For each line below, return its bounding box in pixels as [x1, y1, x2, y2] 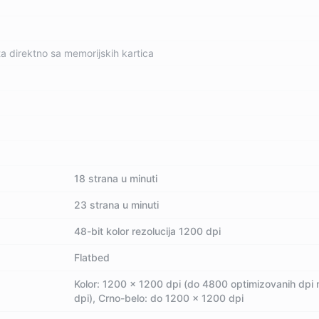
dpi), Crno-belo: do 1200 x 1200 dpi [74, 292, 244, 304]
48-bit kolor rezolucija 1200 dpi [74, 225, 221, 237]
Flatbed [74, 251, 110, 263]
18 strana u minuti [74, 172, 158, 184]
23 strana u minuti [74, 199, 159, 211]
